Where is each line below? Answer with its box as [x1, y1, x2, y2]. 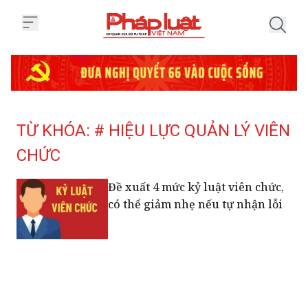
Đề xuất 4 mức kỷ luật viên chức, [108, 179, 285, 195]
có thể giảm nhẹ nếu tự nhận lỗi [108, 196, 283, 212]
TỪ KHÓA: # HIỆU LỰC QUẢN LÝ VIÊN [16, 120, 290, 140]
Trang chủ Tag [153, 39, 219, 52]
